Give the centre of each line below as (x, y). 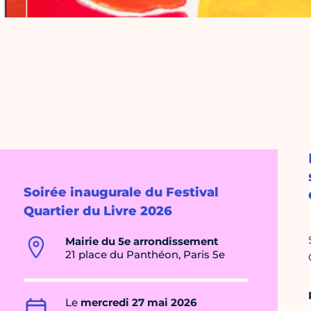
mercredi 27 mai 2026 (139, 303)
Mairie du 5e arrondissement (142, 242)
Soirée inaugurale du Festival (121, 193)
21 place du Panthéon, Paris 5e (145, 255)
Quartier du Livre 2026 (98, 211)
